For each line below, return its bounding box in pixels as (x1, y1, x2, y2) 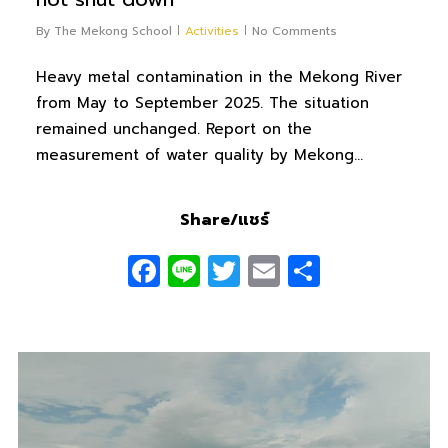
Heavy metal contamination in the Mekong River (35, 66, 402, 89)
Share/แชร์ (179, 207, 269, 232)
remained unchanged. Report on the (35, 118, 312, 141)
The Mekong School (53, 22, 172, 41)
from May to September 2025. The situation (35, 92, 369, 115)
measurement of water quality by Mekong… (35, 144, 363, 167)
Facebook (160, 245, 305, 295)
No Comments (251, 22, 337, 41)
